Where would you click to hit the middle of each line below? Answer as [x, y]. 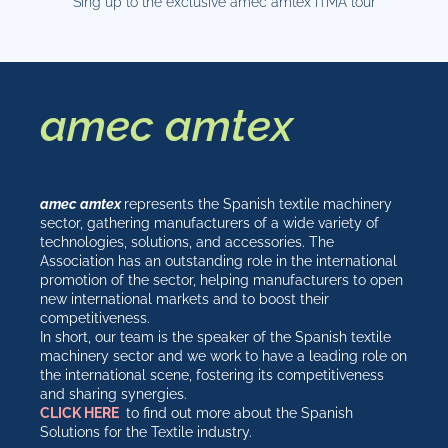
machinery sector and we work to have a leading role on [223, 356]
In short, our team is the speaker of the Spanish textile [215, 337]
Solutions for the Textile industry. [146, 432]
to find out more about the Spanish [237, 413]
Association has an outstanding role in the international [218, 261]
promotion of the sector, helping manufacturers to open [221, 280]
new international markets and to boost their [184, 299]
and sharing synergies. [113, 394]
